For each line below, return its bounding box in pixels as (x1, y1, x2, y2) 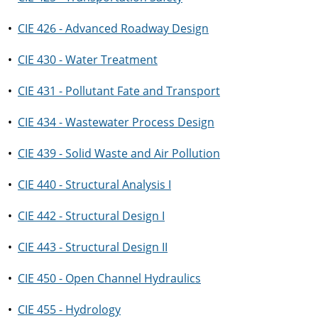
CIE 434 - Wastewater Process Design (18, 114, 214, 130)
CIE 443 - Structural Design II (18, 239, 168, 255)
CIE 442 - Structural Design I (18, 208, 165, 224)
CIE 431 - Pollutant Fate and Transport (18, 83, 220, 99)
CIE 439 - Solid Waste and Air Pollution (18, 146, 220, 161)
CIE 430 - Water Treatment (18, 52, 158, 67)
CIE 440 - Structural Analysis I (18, 177, 171, 192)
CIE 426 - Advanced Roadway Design (18, 21, 209, 36)
